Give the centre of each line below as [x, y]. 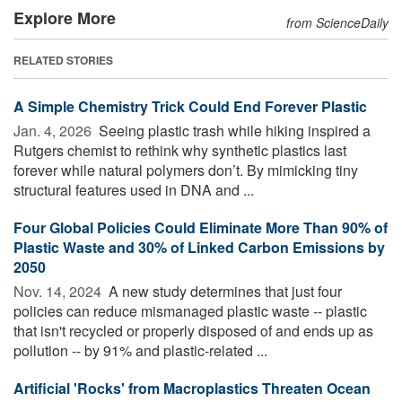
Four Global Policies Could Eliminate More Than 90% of [201, 227]
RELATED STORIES [63, 60]
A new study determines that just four [223, 291]
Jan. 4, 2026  [54, 130]
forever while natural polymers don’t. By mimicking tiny [186, 170]
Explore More [65, 17]
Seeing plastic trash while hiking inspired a [233, 130]
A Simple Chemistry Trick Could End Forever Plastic [190, 106]
